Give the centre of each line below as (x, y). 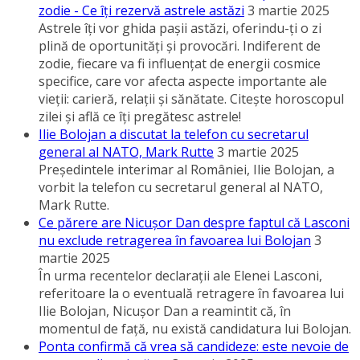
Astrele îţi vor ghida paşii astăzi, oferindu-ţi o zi (180, 29)
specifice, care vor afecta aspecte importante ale (183, 82)
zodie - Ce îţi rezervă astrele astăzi (141, 11)
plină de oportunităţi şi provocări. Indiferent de (180, 46)
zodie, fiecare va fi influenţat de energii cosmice (180, 64)
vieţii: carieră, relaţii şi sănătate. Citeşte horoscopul (191, 99)
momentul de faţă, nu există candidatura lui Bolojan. (195, 329)
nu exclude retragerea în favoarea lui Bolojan (175, 241)
